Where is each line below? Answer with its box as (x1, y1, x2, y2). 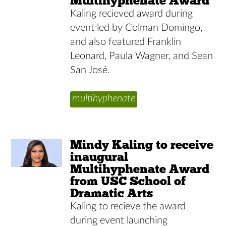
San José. (70, 65, 110, 75)
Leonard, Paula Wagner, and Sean (70, 50, 213, 61)
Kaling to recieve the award (70, 201, 186, 211)
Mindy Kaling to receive (70, 137, 214, 152)
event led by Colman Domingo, (70, 22, 203, 33)
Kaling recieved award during (70, 8, 193, 19)
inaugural (70, 149, 129, 164)
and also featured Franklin (70, 36, 182, 47)
